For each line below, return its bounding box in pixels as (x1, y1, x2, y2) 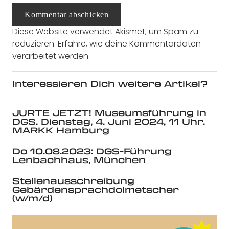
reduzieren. (12, 38, 58, 50)
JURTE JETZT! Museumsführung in (12, 107, 207, 119)
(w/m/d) (12, 192, 53, 204)
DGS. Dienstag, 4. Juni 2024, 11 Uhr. (12, 116, 205, 128)
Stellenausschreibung (12, 175, 134, 187)
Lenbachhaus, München (12, 154, 146, 166)
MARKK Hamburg (12, 124, 109, 136)
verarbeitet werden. (12, 50, 90, 62)
